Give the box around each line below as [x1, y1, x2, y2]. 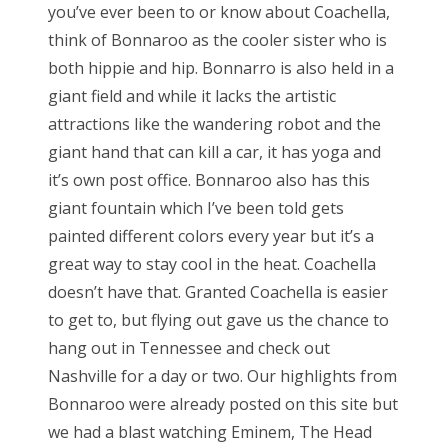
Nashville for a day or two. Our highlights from [48, 365, 397, 388]
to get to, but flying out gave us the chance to [48, 309, 389, 332]
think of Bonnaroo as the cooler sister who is [48, 29, 387, 52]
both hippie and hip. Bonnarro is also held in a [48, 57, 394, 80]
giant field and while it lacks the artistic [48, 85, 336, 108]
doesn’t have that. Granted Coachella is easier [48, 281, 388, 304]
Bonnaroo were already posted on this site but [48, 393, 398, 416]
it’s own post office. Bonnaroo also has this [48, 169, 370, 192]
